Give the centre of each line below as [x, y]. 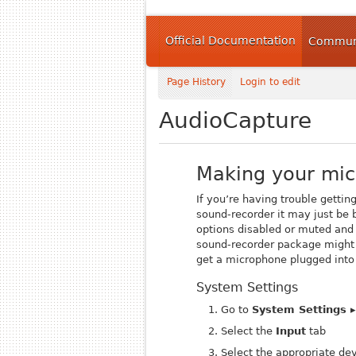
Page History [196, 82]
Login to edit [270, 82]
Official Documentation [230, 41]
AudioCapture [235, 120]
